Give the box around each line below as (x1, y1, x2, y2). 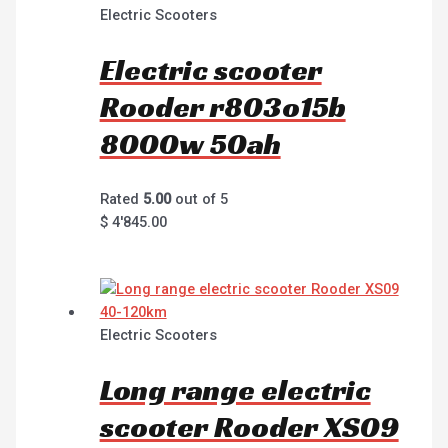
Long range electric (99, 370, 371, 409)
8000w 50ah (99, 125, 281, 164)
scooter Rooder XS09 (99, 407, 399, 446)
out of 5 (170, 190, 228, 209)
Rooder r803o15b (99, 88, 346, 127)
